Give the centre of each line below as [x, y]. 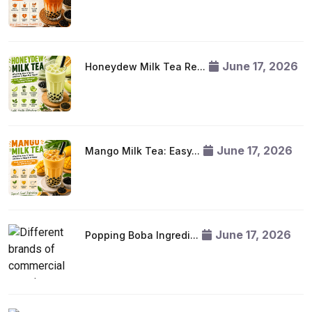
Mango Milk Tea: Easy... [142, 151]
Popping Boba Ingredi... [142, 235]
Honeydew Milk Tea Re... [145, 67]
